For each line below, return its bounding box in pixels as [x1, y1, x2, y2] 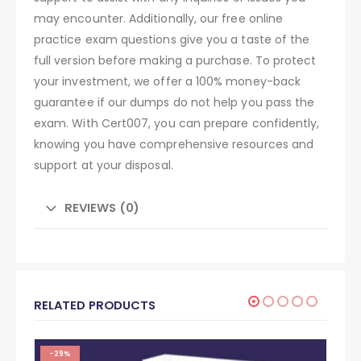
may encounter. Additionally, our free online [34, 10, 284, 27]
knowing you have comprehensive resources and [34, 135, 314, 152]
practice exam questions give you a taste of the [34, 31, 310, 48]
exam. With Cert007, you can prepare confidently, [34, 114, 320, 131]
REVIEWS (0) [64, 198, 140, 216]
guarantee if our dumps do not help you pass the [34, 93, 315, 110]
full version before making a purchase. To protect [34, 52, 317, 68]
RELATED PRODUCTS [34, 296, 156, 313]
